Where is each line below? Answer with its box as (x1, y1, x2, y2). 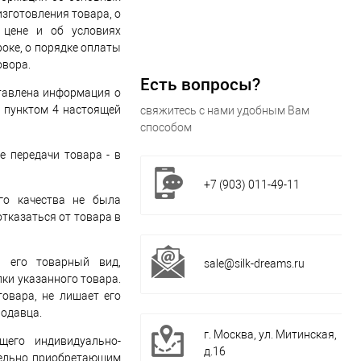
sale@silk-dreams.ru (204, 257, 305, 271)
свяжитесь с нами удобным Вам (140, 104, 309, 118)
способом (140, 121, 192, 135)
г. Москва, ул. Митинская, (204, 328, 337, 342)
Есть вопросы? (140, 73, 260, 96)
